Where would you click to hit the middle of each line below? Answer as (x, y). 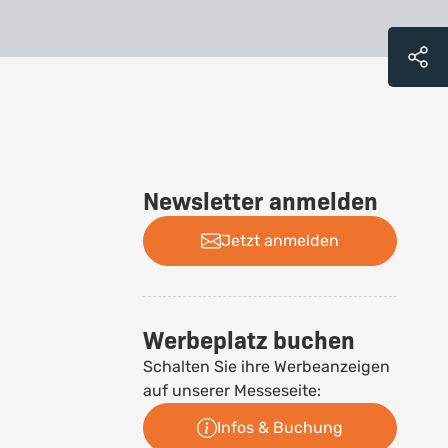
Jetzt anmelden (280, 240)
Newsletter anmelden (261, 201)
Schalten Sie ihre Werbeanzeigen (267, 366)
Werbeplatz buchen (249, 340)
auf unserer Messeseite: (232, 390)
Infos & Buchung (280, 427)
